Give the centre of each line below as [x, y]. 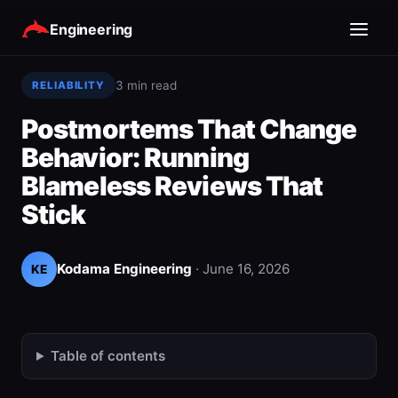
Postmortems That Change [189, 129]
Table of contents [108, 356]
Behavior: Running [135, 157]
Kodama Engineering [124, 269]
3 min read [147, 85]
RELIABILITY [69, 85]
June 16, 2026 [246, 269]
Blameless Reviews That [172, 186]
